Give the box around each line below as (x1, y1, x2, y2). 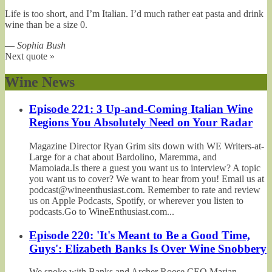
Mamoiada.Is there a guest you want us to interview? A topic (29, 162, 260, 173)
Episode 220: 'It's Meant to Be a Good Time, (29, 228, 250, 242)
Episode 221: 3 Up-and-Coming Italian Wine (29, 103, 253, 116)
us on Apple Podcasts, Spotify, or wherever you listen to (29, 195, 243, 206)
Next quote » (5, 51, 55, 62)
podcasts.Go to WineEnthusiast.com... (29, 206, 174, 217)
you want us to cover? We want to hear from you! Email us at (29, 173, 264, 184)
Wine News (5, 74, 75, 90)
